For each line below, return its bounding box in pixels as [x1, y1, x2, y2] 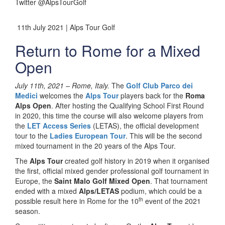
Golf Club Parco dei [126, 80, 193, 90]
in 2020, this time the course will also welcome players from [15, 110, 203, 121]
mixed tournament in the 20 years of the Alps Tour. [15, 141, 176, 151]
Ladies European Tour [50, 131, 126, 141]
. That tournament [150, 176, 207, 186]
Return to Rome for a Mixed [15, 40, 200, 61]
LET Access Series [27, 121, 91, 131]
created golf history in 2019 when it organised [63, 156, 209, 166]
